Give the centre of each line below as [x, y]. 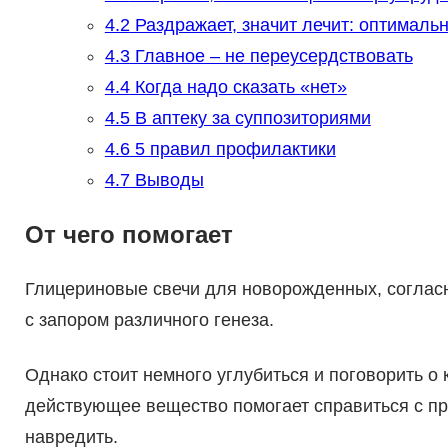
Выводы [166, 180]
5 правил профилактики [232, 149]
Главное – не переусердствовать [271, 56]
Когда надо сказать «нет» [238, 87]
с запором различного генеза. [149, 320]
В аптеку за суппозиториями [250, 118]
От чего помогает [128, 235]
